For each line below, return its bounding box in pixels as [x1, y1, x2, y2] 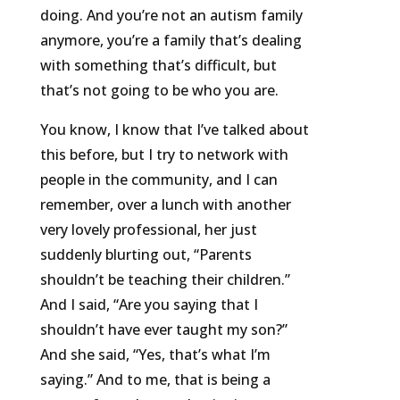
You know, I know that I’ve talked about [39, 120, 309, 140]
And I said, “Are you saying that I [39, 295, 258, 315]
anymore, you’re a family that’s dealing [39, 30, 302, 51]
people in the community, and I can [39, 170, 278, 190]
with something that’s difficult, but [39, 55, 277, 76]
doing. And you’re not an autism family [39, 5, 303, 26]
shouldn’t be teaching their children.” [39, 270, 290, 290]
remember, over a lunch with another [39, 195, 291, 215]
